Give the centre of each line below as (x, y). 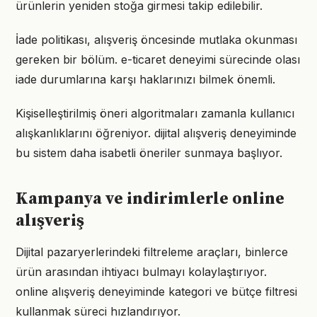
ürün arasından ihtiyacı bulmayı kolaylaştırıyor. (141, 272)
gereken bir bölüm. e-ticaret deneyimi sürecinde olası (158, 59)
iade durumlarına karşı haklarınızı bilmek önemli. (145, 79)
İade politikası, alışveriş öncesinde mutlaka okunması (156, 40)
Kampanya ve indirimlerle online (150, 199)
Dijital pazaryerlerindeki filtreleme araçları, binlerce (152, 252)
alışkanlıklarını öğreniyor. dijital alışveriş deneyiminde (156, 133)
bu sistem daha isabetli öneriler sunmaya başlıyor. (149, 153)
